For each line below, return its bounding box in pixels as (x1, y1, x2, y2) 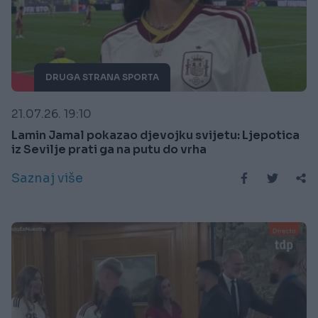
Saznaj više (11, 170, 83, 186)
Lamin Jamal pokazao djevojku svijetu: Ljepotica (11, 127, 300, 143)
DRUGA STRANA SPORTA (45, 71, 159, 82)
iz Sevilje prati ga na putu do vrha (11, 141, 207, 157)
